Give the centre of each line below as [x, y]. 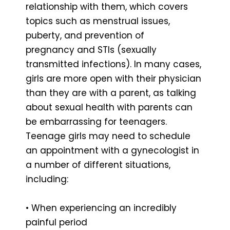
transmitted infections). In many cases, [113, 64]
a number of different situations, [98, 165]
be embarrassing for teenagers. [96, 121]
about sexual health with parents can [109, 107]
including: [47, 179]
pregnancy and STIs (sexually [91, 50]
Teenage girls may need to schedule [108, 136]
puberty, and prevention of [85, 35]
